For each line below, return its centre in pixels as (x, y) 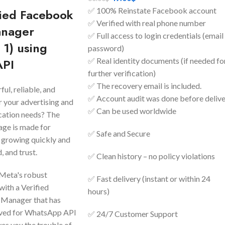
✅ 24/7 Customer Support (133, 214)
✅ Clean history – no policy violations (151, 156)
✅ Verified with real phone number (147, 23)
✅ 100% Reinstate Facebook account (152, 11)
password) (106, 48)
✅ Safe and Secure (119, 134)
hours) (98, 191)
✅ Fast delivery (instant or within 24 (149, 179)
